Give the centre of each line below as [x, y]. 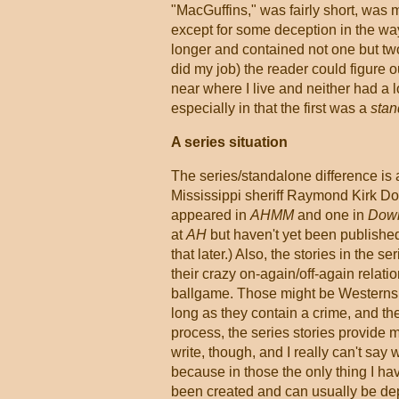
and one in [331, 215]
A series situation [229, 142]
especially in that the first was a [271, 108]
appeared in [211, 215]
